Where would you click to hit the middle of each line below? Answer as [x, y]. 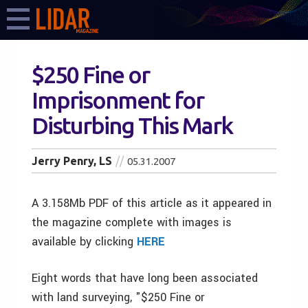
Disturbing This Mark [132, 125]
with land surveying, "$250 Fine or [118, 297]
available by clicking [84, 242]
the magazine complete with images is [132, 222]
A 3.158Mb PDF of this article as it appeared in [152, 203]
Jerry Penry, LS [72, 161]
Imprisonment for [118, 100]
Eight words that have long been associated [145, 278]
